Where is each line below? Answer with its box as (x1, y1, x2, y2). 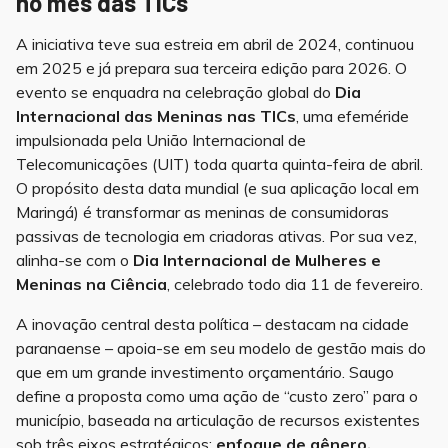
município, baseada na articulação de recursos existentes (16, 410, 420, 431)
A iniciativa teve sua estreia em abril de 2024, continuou (16, 34, 414, 55)
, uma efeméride (296, 106, 409, 127)
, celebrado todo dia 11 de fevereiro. (167, 274, 423, 295)
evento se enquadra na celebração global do (16, 82, 335, 103)
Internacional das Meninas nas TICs (16, 106, 296, 127)
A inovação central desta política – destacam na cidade (16, 314, 409, 335)
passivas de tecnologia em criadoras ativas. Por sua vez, (16, 226, 417, 247)
